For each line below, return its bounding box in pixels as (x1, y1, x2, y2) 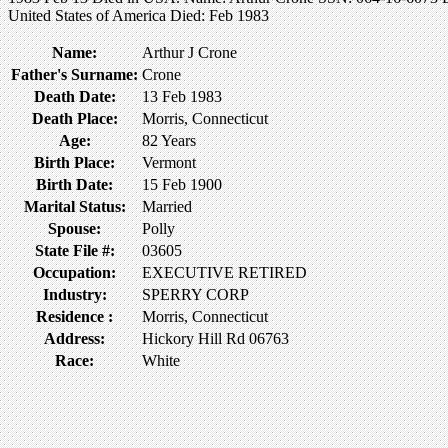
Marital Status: (23, 197, 126, 215)
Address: (44, 329, 105, 347)
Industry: (42, 285, 107, 303)
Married (142, 197, 192, 215)
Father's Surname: (11, 65, 138, 83)
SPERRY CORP (142, 285, 249, 303)
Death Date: (33, 87, 116, 105)
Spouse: (48, 219, 101, 237)
